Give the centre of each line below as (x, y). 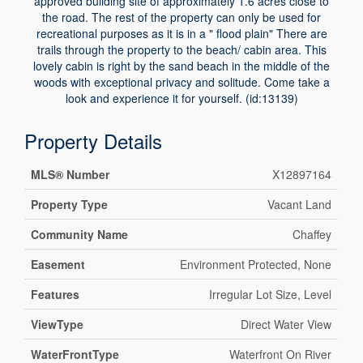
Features (56, 295)
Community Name (80, 235)
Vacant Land (300, 205)
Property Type (70, 205)
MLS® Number (70, 175)
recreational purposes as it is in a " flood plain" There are (181, 34)
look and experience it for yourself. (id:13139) (181, 98)
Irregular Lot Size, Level (271, 295)
